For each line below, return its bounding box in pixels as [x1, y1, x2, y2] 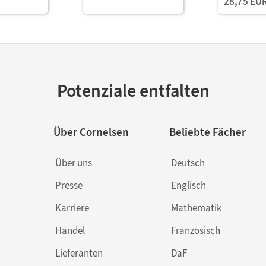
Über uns [55, 156, 92, 169]
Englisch [170, 178, 206, 192]
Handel [55, 223, 85, 237]
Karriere [55, 201, 89, 214]
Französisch [170, 223, 220, 237]
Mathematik [170, 201, 221, 214]
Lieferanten [55, 246, 103, 259]
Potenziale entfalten [56, 78, 210, 102]
